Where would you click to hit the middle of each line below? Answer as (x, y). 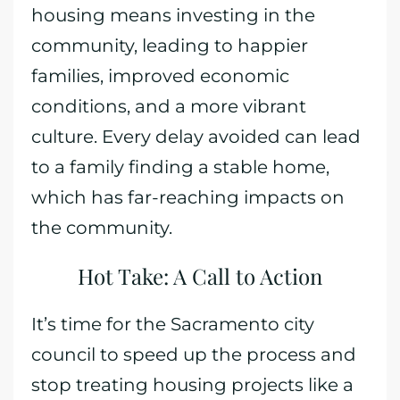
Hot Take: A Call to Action (200, 276)
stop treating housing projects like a (192, 385)
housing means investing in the (173, 15)
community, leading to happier (170, 46)
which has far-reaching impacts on (188, 197)
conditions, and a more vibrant (169, 106)
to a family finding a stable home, (180, 167)
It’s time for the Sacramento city (173, 324)
